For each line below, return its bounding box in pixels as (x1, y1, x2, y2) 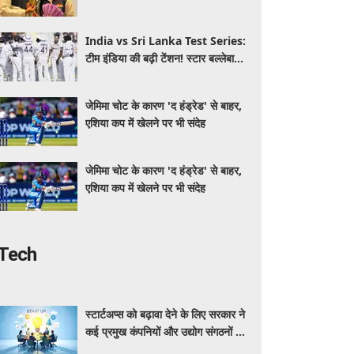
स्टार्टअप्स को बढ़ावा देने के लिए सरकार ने (85, 307, 246, 322)
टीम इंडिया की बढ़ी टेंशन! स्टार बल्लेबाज (85, 51, 243, 66)
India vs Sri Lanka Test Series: (85, 33, 247, 48)
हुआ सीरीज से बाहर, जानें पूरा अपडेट (85, 68, 229, 83)
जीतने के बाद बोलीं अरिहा (85, 3, 183, 18)
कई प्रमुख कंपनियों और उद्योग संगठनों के (85, 324, 244, 339)
